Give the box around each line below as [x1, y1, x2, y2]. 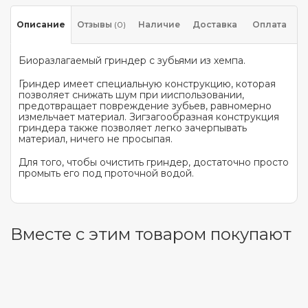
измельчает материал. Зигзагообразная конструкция [19, 111, 279, 123]
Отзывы [77, 19, 114, 30]
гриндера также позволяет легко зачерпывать [19, 122, 247, 134]
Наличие [137, 19, 180, 30]
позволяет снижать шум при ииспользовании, [19, 89, 244, 101]
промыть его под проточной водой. [19, 167, 197, 179]
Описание [16, 19, 65, 30]
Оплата [252, 19, 287, 30]
